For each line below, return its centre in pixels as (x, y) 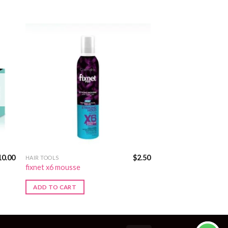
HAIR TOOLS (42, 157)
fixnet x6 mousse (53, 167)
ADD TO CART (55, 187)
